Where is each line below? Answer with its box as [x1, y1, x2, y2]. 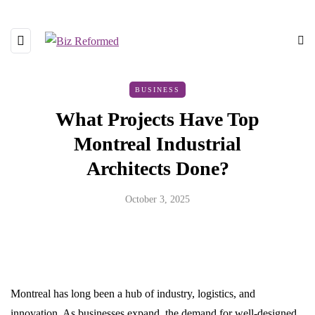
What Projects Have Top [56, 108, 259, 130]
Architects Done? [86, 157, 229, 179]
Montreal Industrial [74, 133, 241, 155]
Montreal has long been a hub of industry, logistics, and [11, 288, 255, 300]
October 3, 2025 [125, 194, 190, 205]
